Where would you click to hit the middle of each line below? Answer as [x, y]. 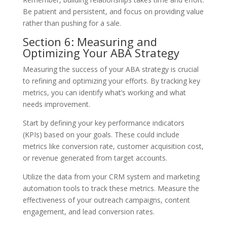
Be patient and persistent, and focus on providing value [113, 11]
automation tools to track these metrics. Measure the [111, 188]
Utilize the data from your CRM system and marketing [111, 176]
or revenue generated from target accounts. [95, 158]
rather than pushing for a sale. [72, 23]
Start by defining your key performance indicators [103, 123]
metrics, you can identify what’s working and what [104, 92]
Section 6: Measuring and [90, 41]
